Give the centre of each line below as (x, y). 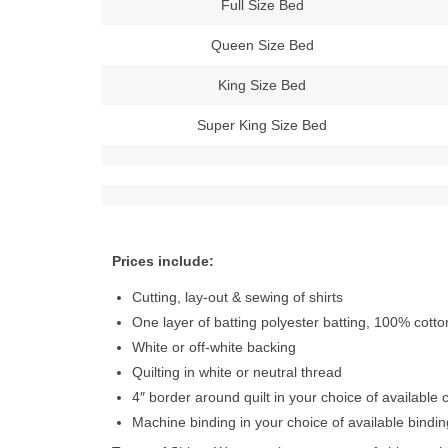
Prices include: (163, 261)
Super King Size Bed (262, 125)
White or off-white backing (214, 347)
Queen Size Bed (262, 45)
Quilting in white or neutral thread (237, 372)
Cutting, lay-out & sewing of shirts (237, 297)
